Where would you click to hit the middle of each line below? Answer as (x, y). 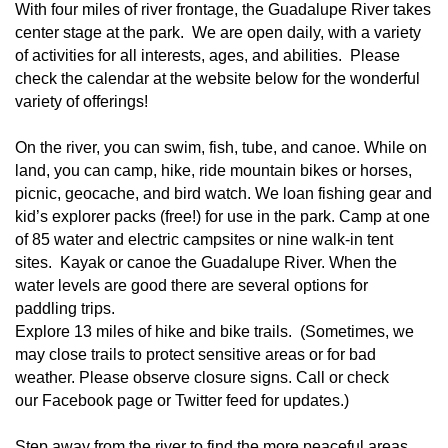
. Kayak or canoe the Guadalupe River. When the (222, 263)
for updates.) (303, 401)
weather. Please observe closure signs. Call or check (202, 378)
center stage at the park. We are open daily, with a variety (218, 33)
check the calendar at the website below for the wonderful (217, 79)
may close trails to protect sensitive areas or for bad (195, 355)
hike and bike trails (221, 332)
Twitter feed (216, 401)
